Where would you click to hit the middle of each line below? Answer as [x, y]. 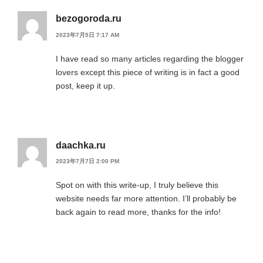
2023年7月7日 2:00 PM [87, 161]
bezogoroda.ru [89, 19]
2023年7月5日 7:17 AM [87, 35]
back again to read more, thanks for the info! [138, 212]
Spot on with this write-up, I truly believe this [137, 185]
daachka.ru [81, 145]
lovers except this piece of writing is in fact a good [148, 72]
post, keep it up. [85, 85]
